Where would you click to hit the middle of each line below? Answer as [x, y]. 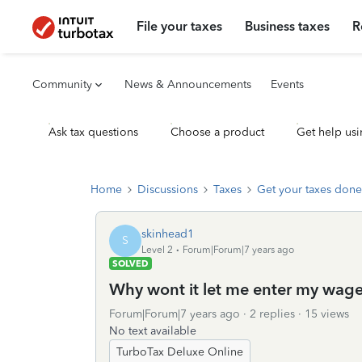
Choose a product [217, 132]
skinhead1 [168, 234]
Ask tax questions [93, 132]
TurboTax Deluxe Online [180, 352]
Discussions [168, 189]
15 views [327, 314]
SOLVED [130, 263]
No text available [153, 331]
